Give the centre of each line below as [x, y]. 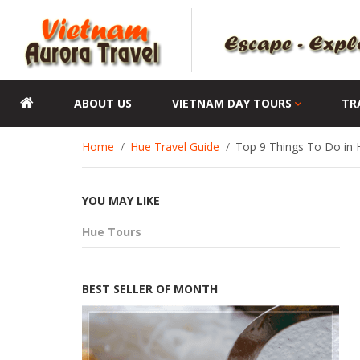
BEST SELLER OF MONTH [150, 289]
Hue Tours [112, 232]
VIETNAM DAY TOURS [232, 103]
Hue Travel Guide [175, 147]
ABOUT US [103, 103]
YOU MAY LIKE [121, 200]
